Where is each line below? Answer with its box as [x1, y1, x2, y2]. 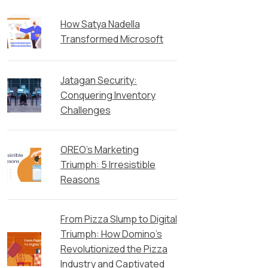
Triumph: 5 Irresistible [60, 158, 156, 172]
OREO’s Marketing [60, 143, 139, 157]
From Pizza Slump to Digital [60, 212, 177, 226]
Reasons [60, 173, 100, 187]
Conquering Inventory [60, 89, 156, 102]
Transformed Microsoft [60, 32, 163, 45]
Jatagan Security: [60, 74, 137, 87]
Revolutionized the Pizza [60, 242, 167, 256]
